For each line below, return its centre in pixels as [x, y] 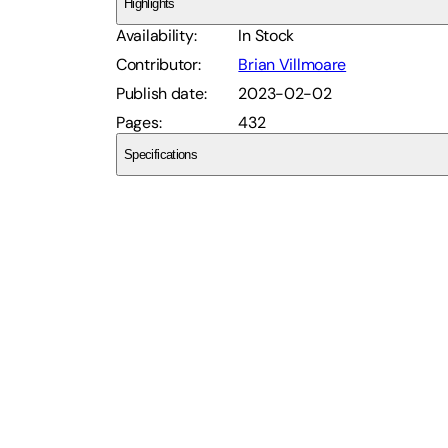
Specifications [161, 155]
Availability [155, 36]
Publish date [160, 94]
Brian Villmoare [292, 65]
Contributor [157, 65]
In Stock [266, 36]
